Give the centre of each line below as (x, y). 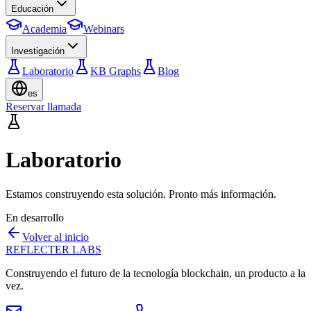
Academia (44, 29)
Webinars (104, 29)
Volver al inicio (56, 237)
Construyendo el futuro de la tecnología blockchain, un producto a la (155, 273)
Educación (32, 9)
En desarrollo (35, 217)
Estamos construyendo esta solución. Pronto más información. (141, 194)
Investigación (38, 51)
